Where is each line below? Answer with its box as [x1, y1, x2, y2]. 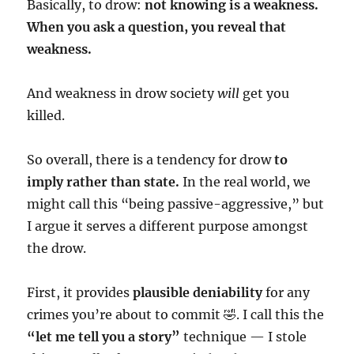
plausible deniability [133, 284, 263, 300]
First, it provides [27, 284, 134, 300]
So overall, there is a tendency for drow [27, 151, 275, 168]
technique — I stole [180, 328, 307, 345]
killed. [27, 107, 66, 123]
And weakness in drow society [27, 85, 218, 101]
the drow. [27, 239, 87, 256]
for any [262, 284, 311, 300]
